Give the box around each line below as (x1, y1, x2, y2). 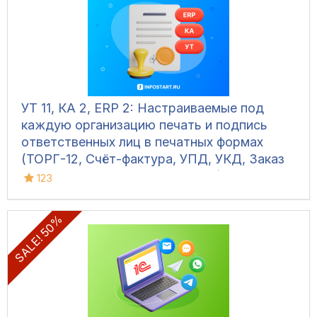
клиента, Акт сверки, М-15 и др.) (21, 168, 222, 184)
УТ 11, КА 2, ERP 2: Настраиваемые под (21, 100, 264, 116)
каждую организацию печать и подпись (21, 117, 267, 133)
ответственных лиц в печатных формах (21, 134, 263, 150)
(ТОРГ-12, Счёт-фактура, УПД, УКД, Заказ (21, 151, 284, 167)
